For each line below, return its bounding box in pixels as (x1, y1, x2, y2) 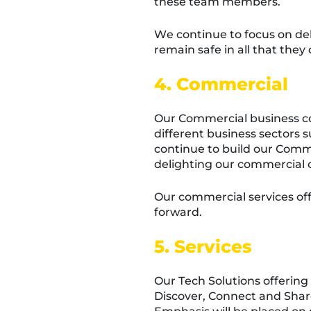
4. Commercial (154, 74, 288, 94)
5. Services (154, 236, 252, 257)
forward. (154, 205, 202, 219)
